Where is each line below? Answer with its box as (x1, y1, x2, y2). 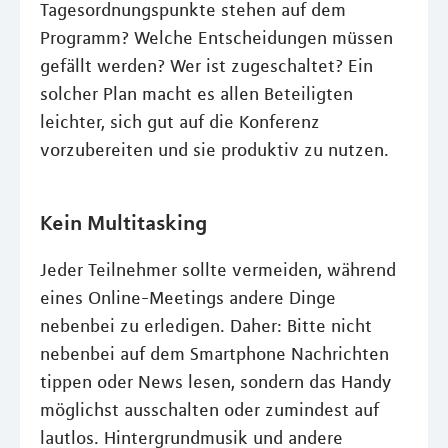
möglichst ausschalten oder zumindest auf (40, 399, 379, 421)
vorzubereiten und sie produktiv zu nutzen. (40, 139, 389, 161)
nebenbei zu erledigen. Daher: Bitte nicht (40, 315, 372, 337)
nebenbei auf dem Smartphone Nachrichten (40, 343, 389, 365)
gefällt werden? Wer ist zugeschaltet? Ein (40, 55, 373, 77)
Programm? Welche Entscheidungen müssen (40, 27, 393, 49)
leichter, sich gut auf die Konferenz (40, 111, 320, 133)
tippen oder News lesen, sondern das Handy (40, 371, 391, 393)
